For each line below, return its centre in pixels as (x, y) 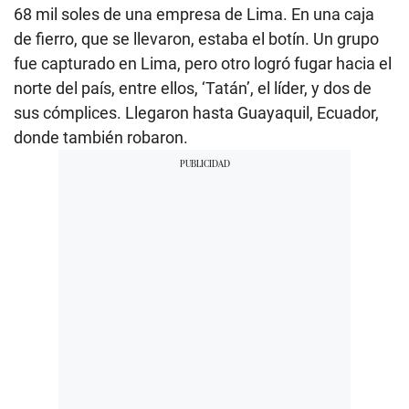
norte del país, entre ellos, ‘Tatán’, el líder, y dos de (193, 89)
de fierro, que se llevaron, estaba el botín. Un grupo (196, 39)
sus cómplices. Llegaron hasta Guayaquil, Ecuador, (196, 113)
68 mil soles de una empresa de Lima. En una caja (194, 15)
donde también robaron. (101, 138)
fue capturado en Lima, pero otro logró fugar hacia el (203, 64)
